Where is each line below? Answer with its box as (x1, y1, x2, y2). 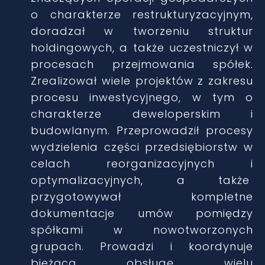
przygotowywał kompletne (31, 189, 253, 204)
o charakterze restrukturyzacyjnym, (31, 7, 253, 22)
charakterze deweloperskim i (31, 106, 253, 121)
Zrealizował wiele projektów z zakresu (31, 73, 253, 88)
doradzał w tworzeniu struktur (31, 24, 253, 38)
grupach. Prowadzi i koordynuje (31, 239, 253, 254)
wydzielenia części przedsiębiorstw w (31, 140, 253, 154)
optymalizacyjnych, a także (31, 173, 253, 188)
